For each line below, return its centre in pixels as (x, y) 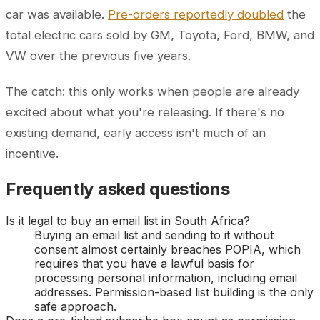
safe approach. (75, 307)
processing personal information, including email (166, 278)
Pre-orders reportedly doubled (196, 15)
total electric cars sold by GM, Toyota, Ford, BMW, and (160, 35)
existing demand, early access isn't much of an (136, 133)
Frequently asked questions (118, 189)
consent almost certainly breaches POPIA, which (167, 250)
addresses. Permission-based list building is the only (174, 292)
